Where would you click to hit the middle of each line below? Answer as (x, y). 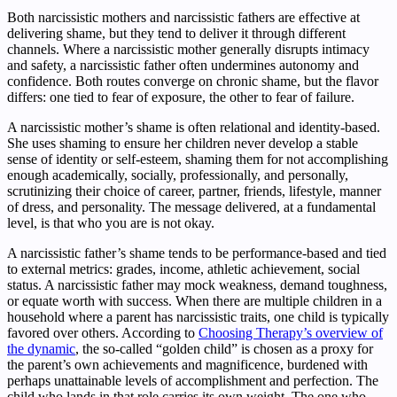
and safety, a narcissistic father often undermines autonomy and (183, 65)
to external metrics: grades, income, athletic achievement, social (183, 269)
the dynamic (41, 348)
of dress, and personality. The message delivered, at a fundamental (191, 206)
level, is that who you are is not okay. (111, 222)
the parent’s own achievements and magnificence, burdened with (187, 364)
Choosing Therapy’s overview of (291, 332)
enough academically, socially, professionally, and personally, (178, 175)
